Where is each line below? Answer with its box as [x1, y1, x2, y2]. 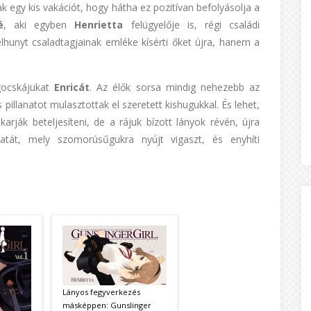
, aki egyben [3, 18, 75, 31]
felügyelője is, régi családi [131, 18, 260, 31]
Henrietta [74, 18, 131, 31]
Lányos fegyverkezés [62, 287, 140, 297]
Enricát [54, 81, 90, 94]
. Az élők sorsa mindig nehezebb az [90, 81, 260, 94]
